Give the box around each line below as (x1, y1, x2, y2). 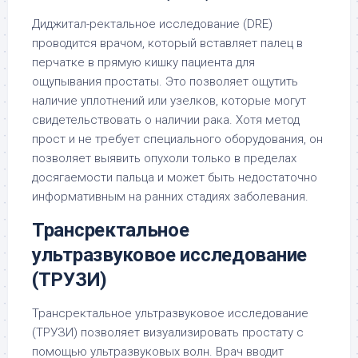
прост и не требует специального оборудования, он (32, 132, 323, 146)
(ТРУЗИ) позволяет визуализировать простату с (32, 325, 304, 340)
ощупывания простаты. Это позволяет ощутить (32, 74, 298, 89)
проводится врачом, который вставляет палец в (32, 36, 303, 50)
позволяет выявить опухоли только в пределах (32, 151, 296, 165)
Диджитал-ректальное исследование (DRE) (32, 17, 272, 31)
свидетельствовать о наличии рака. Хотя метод (32, 113, 300, 127)
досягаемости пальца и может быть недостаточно (32, 170, 317, 185)
